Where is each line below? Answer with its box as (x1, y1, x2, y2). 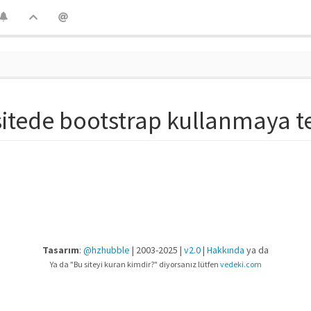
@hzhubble (83, 244, 130, 256)
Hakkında (207, 244, 244, 256)
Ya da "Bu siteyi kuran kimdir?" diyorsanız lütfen (49, 259, 220, 269)
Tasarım (42, 244, 79, 256)
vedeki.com (219, 259, 262, 269)
